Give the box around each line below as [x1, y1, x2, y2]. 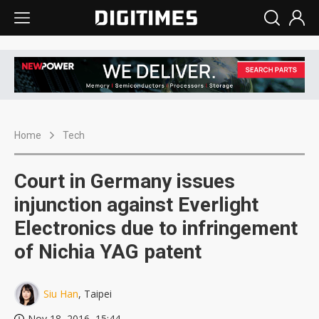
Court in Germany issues [14, 169, 235, 194]
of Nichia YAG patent [14, 240, 202, 264]
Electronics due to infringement [14, 216, 298, 241]
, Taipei [78, 287, 112, 301]
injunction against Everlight [14, 193, 258, 217]
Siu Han [43, 287, 78, 301]
